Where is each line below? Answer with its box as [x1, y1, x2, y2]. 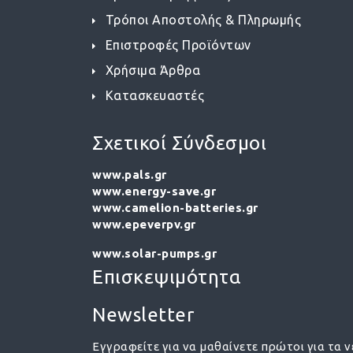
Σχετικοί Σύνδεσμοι [92, 132, 266, 154]
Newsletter [92, 304, 194, 325]
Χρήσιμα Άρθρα [105, 63, 200, 77]
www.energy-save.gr [92, 184, 216, 198]
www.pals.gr [92, 168, 167, 181]
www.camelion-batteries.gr [92, 201, 258, 214]
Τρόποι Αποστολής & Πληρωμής [105, 13, 301, 27]
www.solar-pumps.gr [92, 247, 217, 260]
